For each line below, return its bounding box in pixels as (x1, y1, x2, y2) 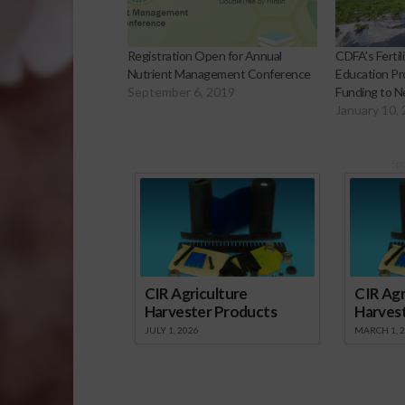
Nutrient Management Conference (127, 65, 311, 81)
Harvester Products (144, 301, 277, 321)
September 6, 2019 (127, 83, 235, 99)
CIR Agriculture (144, 283, 248, 303)
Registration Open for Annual (127, 47, 282, 63)
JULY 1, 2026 (144, 324, 199, 335)
